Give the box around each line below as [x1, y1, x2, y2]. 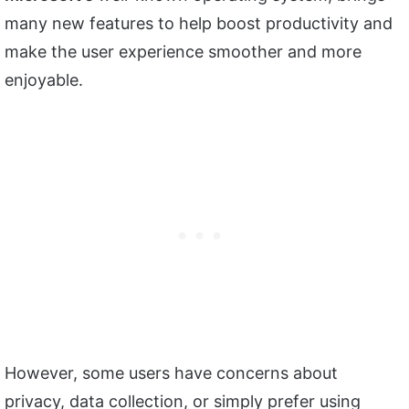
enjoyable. [5, 70, 83, 90]
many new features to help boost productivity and [5, 14, 393, 34]
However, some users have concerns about [5, 363, 338, 383]
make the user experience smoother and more [5, 42, 362, 62]
